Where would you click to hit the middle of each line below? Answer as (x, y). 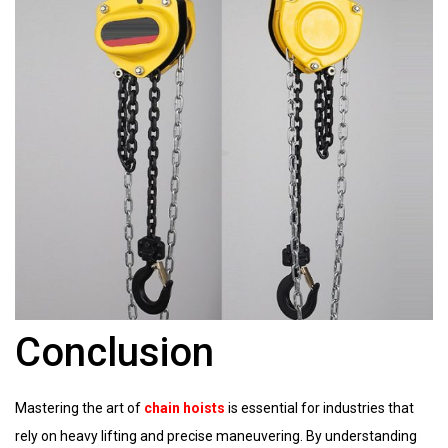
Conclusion (114, 352)
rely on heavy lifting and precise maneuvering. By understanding (216, 435)
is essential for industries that (319, 407)
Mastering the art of (79, 407)
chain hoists (184, 407)
